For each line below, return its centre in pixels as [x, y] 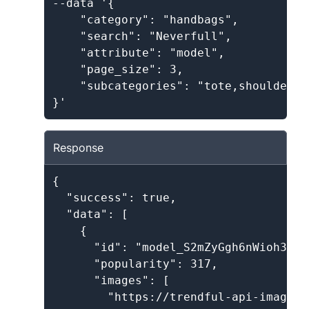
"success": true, [114, 198]
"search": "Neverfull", [142, 36]
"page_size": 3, [118, 69]
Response [78, 148]
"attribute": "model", [139, 53]
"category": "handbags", [146, 20]
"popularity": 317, [135, 264]
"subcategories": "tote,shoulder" [177, 86]
